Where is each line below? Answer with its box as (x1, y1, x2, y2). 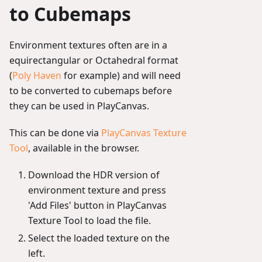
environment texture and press (28, 183, 166, 196)
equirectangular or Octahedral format (9, 53, 178, 67)
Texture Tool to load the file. (28, 213, 151, 227)
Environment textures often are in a (9, 38, 167, 51)
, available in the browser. (28, 141, 139, 154)
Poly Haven (12, 68, 61, 82)
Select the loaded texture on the (28, 231, 170, 244)
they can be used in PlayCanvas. (9, 99, 149, 112)
